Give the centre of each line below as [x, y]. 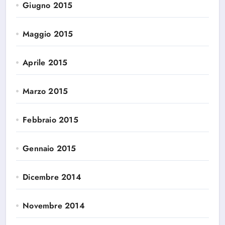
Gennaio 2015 [49, 148]
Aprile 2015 [45, 63]
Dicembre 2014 [52, 177]
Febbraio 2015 [50, 120]
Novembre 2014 [54, 206]
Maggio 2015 [48, 34]
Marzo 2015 [45, 91]
